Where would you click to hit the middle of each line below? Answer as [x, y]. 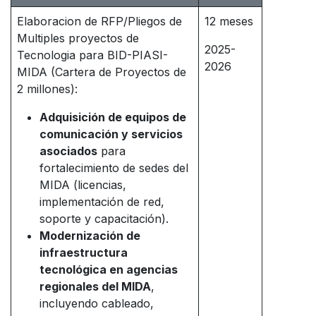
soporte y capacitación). [104, 219]
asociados [68, 151]
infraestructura [84, 253]
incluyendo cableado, [97, 304]
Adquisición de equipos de [113, 117]
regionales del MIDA [95, 287]
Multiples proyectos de [78, 38]
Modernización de [90, 236]
